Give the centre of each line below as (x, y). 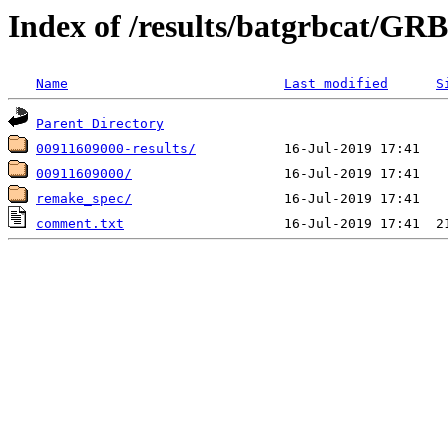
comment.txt (80, 224)
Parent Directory (100, 124)
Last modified (336, 84)
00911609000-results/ (116, 149)
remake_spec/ (84, 199)
